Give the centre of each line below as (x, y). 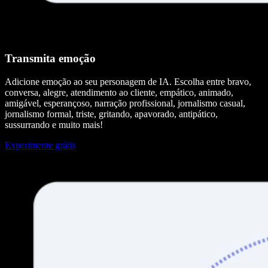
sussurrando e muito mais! (54, 124)
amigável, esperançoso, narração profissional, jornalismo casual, (125, 103)
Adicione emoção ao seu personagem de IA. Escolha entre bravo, (128, 81)
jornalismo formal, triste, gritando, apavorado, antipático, (111, 114)
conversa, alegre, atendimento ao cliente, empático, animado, (119, 92)
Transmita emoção (50, 59)
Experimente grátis (40, 145)
